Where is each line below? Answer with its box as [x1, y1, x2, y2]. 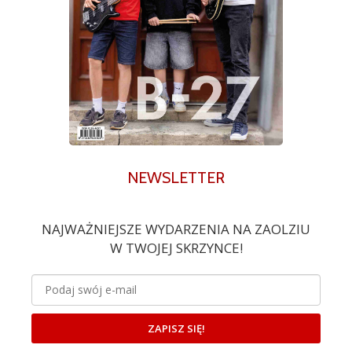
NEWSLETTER [127, 167, 225, 187]
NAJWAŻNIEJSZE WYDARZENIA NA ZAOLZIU [42, 219, 310, 238]
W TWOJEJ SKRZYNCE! [109, 238, 243, 257]
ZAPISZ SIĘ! [147, 321, 205, 335]
